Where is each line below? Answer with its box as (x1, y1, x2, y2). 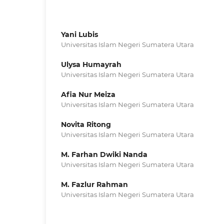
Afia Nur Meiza (61, 89, 115, 99)
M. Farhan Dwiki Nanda (61, 149, 147, 159)
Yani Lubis (61, 29, 98, 39)
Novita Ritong (61, 119, 111, 129)
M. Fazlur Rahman (61, 179, 128, 189)
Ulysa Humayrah (61, 59, 121, 69)
